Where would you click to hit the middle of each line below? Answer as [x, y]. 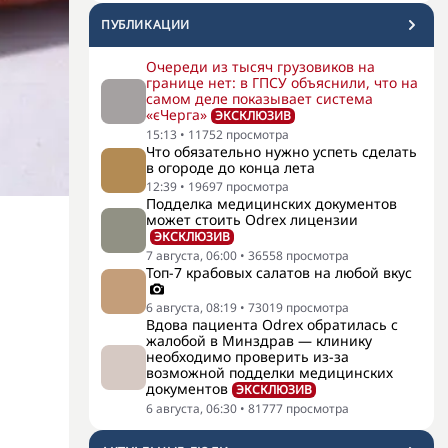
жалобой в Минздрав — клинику [259, 340]
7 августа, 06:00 [191, 255]
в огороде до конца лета [230, 167]
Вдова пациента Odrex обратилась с [272, 324]
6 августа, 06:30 [191, 408]
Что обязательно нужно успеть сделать [281, 151]
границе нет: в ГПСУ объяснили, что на [282, 82]
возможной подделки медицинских [269, 372]
